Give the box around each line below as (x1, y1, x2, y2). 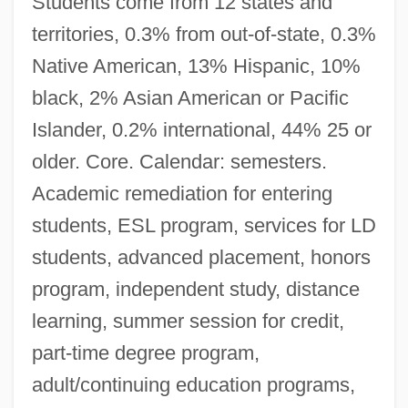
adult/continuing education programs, (31, 372, 355, 396)
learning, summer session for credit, (31, 309, 344, 332)
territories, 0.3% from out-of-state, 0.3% (31, 22, 376, 46)
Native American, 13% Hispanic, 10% (31, 54, 361, 77)
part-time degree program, (31, 341, 260, 364)
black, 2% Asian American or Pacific (31, 86, 349, 109)
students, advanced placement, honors (31, 245, 371, 269)
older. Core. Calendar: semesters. (31, 149, 327, 173)
